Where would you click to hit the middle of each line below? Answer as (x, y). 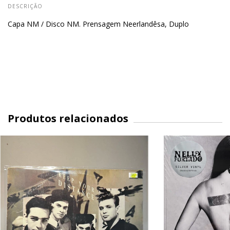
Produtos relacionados (68, 118)
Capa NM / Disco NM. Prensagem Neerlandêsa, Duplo (98, 24)
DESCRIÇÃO (25, 6)
